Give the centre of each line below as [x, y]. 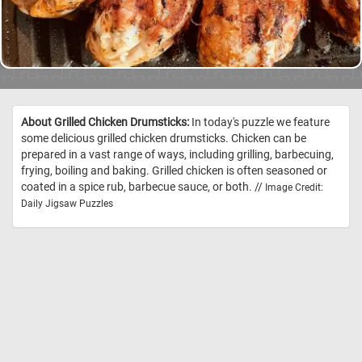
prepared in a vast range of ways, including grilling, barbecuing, [177, 155]
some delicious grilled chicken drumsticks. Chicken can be [164, 139]
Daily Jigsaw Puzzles [67, 204]
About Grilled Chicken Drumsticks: [105, 122]
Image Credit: [294, 188]
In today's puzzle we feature [259, 122]
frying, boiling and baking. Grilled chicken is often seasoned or [174, 171]
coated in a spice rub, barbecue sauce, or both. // [143, 187]
